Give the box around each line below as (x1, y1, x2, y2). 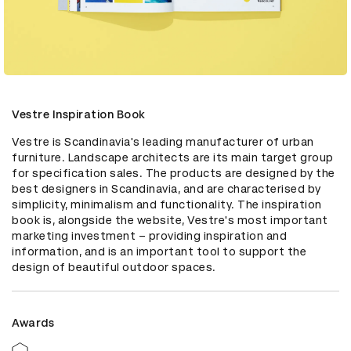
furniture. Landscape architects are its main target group (12, 150, 334, 164)
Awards (12, 316, 54, 329)
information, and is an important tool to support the (12, 244, 306, 258)
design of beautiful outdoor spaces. (12, 260, 216, 273)
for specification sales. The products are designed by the (12, 166, 335, 179)
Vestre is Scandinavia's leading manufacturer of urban (12, 135, 314, 148)
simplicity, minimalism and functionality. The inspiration (12, 197, 322, 211)
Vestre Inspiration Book (12, 107, 146, 121)
